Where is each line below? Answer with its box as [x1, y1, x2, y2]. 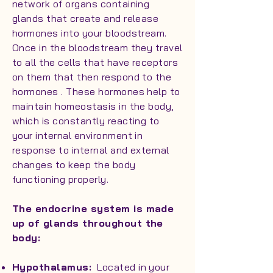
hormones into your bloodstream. [12, 27, 170, 39]
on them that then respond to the [12, 71, 172, 83]
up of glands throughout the [12, 217, 163, 229]
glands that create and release [12, 12, 159, 24]
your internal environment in [12, 129, 143, 141]
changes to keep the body [12, 158, 136, 171]
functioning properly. [12, 173, 115, 185]
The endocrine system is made [12, 202, 174, 214]
